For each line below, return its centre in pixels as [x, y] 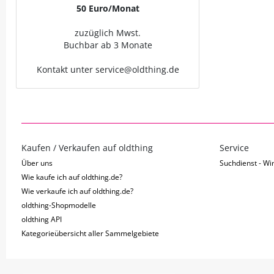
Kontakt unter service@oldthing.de [108, 69]
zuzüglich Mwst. [108, 33]
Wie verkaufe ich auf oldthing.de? [77, 191]
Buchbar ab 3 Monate [108, 45]
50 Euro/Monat [108, 8]
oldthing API [42, 219]
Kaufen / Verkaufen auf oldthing [87, 148]
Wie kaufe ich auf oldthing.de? [72, 177]
